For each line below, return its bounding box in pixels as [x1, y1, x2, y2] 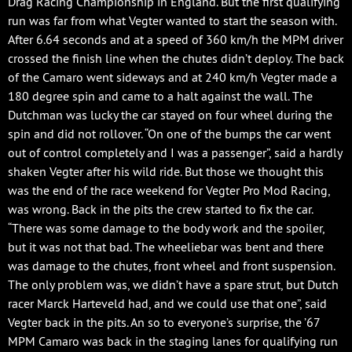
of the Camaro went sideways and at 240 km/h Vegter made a [8, 68, 337, 85]
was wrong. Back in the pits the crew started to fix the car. [8, 200, 313, 217]
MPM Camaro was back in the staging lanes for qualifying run [8, 332, 338, 349]
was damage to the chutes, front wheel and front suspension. [8, 257, 335, 273]
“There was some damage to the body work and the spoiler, [8, 219, 324, 236]
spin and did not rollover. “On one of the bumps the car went [8, 125, 331, 141]
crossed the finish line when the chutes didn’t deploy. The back [8, 49, 344, 66]
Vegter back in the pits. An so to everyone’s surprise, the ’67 [8, 313, 320, 330]
